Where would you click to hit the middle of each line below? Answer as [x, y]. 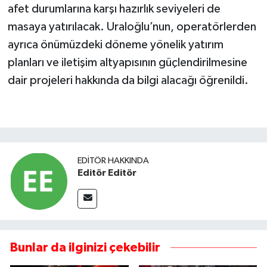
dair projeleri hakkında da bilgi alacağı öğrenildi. [128, 80]
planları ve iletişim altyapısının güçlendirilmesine [127, 62]
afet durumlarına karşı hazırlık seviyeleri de [114, 9]
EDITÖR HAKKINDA [113, 160]
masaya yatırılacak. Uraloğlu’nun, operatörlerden [132, 27]
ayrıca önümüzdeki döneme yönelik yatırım [115, 44]
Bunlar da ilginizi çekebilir [85, 248]
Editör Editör [107, 173]
